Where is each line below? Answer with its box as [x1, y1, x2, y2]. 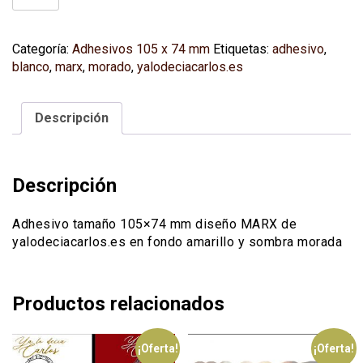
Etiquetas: [213, 41, 272, 58]
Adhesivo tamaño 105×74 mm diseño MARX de [12, 216, 297, 232]
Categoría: [12, 41, 72, 58]
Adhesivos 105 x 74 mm [72, 41, 210, 58]
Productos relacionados [12, 292, 224, 315]
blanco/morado [11, 66, 97, 82]
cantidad [11, 83, 59, 100]
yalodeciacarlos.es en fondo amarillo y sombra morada [12, 233, 342, 250]
